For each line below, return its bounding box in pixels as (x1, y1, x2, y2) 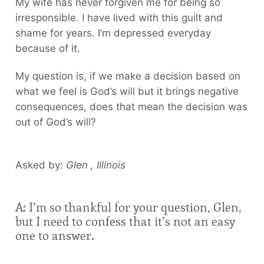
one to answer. (15, 229, 94, 243)
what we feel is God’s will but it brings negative (15, 85, 239, 97)
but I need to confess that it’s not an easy (15, 214, 235, 229)
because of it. (15, 42, 80, 54)
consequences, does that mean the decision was (15, 101, 247, 113)
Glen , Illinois (65, 159, 126, 171)
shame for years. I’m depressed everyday (15, 27, 211, 39)
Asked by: (15, 159, 66, 171)
